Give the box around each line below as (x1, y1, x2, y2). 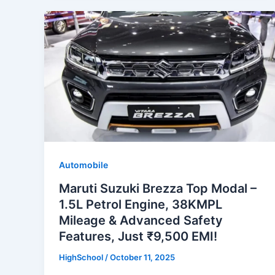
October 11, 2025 (110, 252, 175, 263)
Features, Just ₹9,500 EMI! (59, 229, 217, 244)
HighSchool (59, 252, 105, 263)
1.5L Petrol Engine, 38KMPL (59, 197, 222, 212)
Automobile (59, 160, 108, 171)
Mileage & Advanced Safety (59, 213, 223, 228)
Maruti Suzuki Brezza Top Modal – (59, 181, 257, 196)
